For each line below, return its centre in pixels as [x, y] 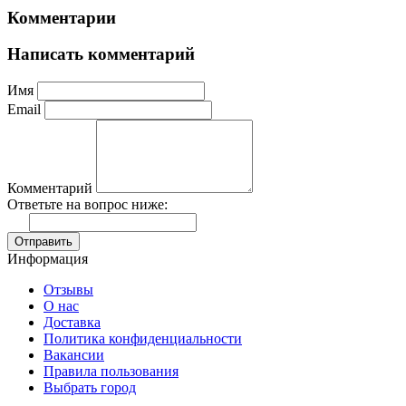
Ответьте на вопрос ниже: [87, 205]
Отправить [43, 242]
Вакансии [74, 355]
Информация [48, 259]
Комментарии [62, 17]
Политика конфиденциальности [143, 339]
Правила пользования [111, 372]
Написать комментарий [101, 54]
